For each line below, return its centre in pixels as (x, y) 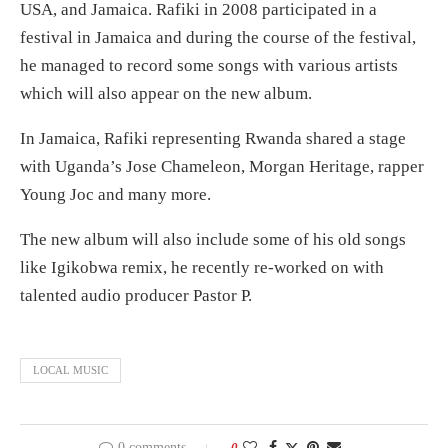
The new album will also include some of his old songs (213, 239)
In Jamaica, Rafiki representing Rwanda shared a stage (213, 138)
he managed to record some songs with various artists (209, 65)
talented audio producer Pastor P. (136, 295)
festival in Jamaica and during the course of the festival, (218, 37)
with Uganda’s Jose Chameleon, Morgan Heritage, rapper (222, 166)
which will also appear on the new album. (166, 93)
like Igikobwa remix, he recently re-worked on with (202, 267)
